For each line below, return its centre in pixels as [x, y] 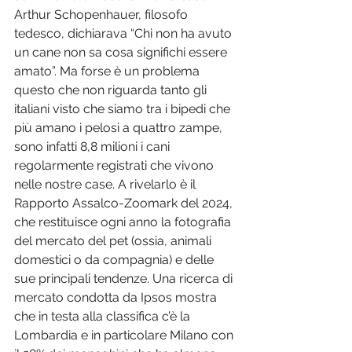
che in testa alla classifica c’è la [104, 317]
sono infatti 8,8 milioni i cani [93, 147]
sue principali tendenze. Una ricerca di [125, 279]
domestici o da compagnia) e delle [115, 260]
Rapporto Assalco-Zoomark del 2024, [125, 203]
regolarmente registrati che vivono [115, 166]
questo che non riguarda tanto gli [112, 90]
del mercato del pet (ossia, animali [114, 241]
